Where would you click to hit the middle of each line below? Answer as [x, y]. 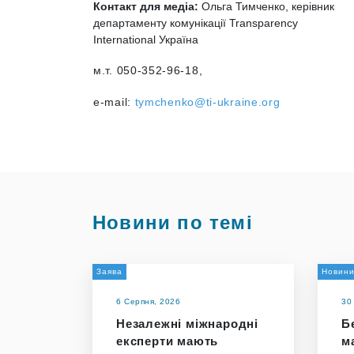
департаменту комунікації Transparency [196, 23]
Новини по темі [173, 222]
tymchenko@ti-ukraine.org [207, 102]
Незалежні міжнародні [188, 324]
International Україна [146, 40]
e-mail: [114, 102]
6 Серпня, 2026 [148, 301]
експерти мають [168, 341]
